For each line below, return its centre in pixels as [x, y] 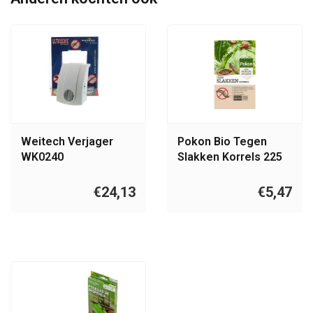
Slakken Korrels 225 [230, 157]
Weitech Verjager [67, 142]
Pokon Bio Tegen [222, 142]
